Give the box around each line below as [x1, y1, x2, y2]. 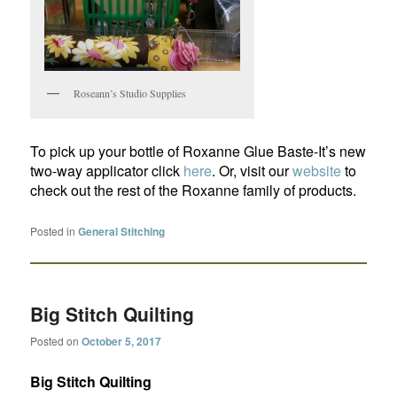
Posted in [30, 222, 76, 238]
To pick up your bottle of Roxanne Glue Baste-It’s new [30, 140, 367, 161]
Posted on [30, 333, 82, 349]
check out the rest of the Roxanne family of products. [30, 179, 357, 200]
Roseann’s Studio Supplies [74, 85, 187, 100]
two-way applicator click [30, 160, 184, 181]
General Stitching [78, 222, 166, 239]
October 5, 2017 [82, 333, 162, 350]
